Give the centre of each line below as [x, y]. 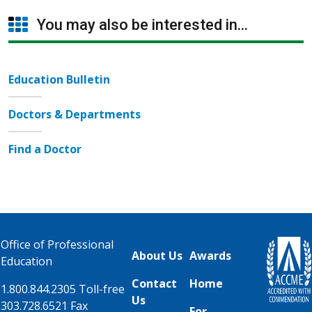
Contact [154, 283]
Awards [210, 255]
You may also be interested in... [140, 24]
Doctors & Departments [75, 114]
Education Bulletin [59, 79]
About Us [157, 255]
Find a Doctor [45, 149]
